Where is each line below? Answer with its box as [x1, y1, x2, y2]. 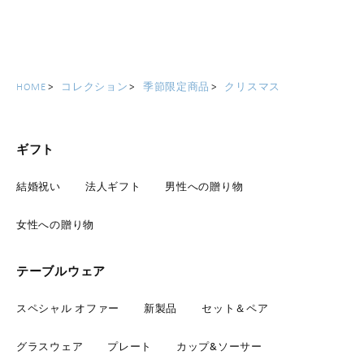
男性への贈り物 [165, 179, 244, 193]
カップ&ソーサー [176, 339, 262, 353]
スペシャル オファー [16, 301, 119, 315]
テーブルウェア [16, 262, 106, 279]
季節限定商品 [142, 80, 210, 93]
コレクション [61, 80, 128, 93]
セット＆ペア [201, 301, 269, 315]
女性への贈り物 [16, 217, 94, 232]
